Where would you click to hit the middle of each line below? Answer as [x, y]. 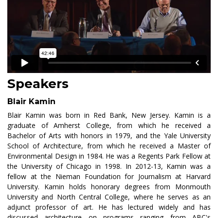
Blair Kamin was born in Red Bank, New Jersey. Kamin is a [109, 115]
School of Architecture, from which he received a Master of [109, 146]
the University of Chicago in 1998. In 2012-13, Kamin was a [109, 166]
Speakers [38, 84]
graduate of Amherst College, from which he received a [109, 126]
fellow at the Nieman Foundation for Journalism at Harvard [109, 177]
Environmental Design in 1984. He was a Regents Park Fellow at [109, 156]
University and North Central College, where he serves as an [109, 197]
